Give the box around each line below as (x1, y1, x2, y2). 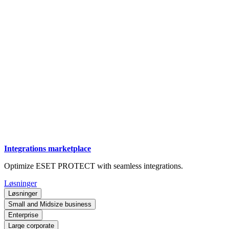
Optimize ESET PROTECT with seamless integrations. (4, 161, 183, 170)
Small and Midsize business (8, 200, 91, 208)
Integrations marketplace (4, 144, 91, 153)
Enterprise (8, 211, 38, 219)
